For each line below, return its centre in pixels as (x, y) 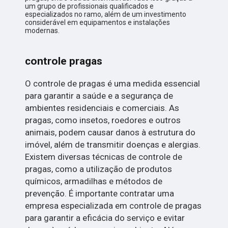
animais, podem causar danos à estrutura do (110, 133)
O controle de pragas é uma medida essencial (113, 84)
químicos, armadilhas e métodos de (94, 181)
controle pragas (64, 61)
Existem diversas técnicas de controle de (104, 157)
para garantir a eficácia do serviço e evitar (105, 218)
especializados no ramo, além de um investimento (106, 15)
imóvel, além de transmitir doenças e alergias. (113, 145)
